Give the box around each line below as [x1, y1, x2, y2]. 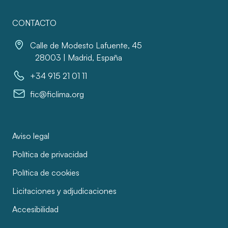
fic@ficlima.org [30, 89, 84, 99]
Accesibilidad [12, 204, 59, 214]
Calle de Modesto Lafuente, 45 [30, 40, 142, 50]
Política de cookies [12, 167, 79, 178]
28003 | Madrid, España [30, 52, 123, 63]
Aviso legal [12, 131, 49, 141]
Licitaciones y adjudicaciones [12, 186, 117, 196]
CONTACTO [12, 18, 56, 28]
